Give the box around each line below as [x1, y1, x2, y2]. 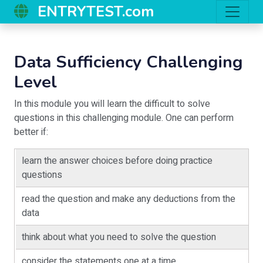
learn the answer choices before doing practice [22, 154, 213, 168]
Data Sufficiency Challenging [14, 50, 242, 73]
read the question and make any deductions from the [22, 192, 235, 206]
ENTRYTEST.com [38, 1, 154, 22]
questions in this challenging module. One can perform [14, 111, 234, 125]
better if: [14, 125, 48, 139]
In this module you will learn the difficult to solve [14, 97, 210, 111]
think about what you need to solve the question [22, 230, 216, 244]
